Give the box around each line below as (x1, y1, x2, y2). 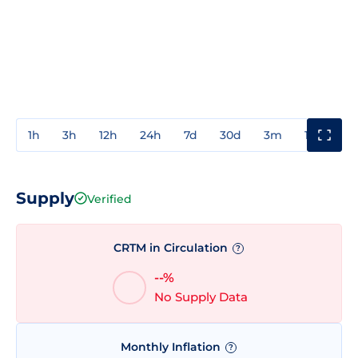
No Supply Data (153, 289, 248, 305)
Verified (87, 191, 132, 206)
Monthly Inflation (120, 340, 224, 355)
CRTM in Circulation (113, 240, 231, 255)
